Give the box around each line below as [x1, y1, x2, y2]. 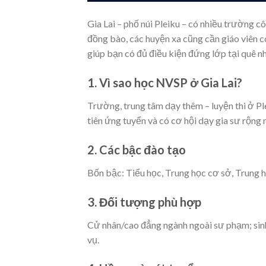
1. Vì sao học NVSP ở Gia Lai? [87, 75, 242, 90]
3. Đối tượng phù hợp [87, 194, 201, 209]
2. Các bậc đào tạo [87, 142, 186, 157]
